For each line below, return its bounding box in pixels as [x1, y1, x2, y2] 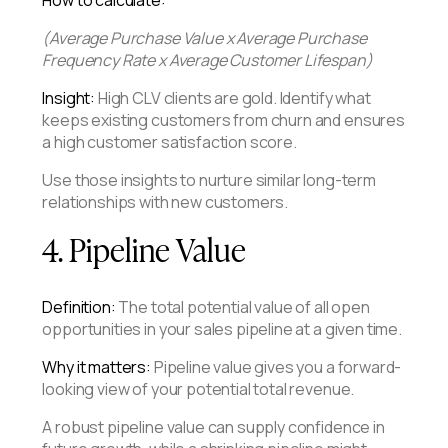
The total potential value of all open [115, 295, 370, 318]
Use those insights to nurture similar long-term [42, 168, 376, 191]
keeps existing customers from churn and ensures [42, 108, 405, 131]
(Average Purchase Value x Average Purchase [42, 26, 367, 49]
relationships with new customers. [42, 190, 289, 213]
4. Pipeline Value [42, 223, 247, 272]
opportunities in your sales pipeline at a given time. [42, 317, 402, 340]
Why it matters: [42, 355, 151, 378]
